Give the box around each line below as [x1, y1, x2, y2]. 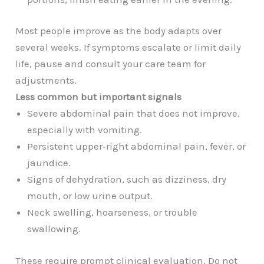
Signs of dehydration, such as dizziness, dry [27, 173, 227, 186]
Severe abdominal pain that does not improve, [27, 107, 240, 120]
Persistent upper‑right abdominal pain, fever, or [27, 140, 246, 153]
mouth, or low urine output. [27, 190, 153, 202]
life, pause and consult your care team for [15, 58, 206, 70]
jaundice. [27, 157, 71, 169]
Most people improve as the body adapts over [15, 25, 222, 37]
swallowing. [27, 223, 81, 235]
